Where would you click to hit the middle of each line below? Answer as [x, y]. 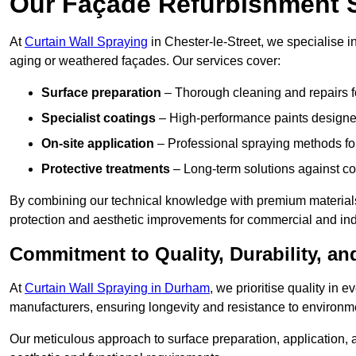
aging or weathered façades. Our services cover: [145, 61]
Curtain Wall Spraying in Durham [117, 288]
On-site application [98, 144]
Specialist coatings [99, 118]
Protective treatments [106, 169]
